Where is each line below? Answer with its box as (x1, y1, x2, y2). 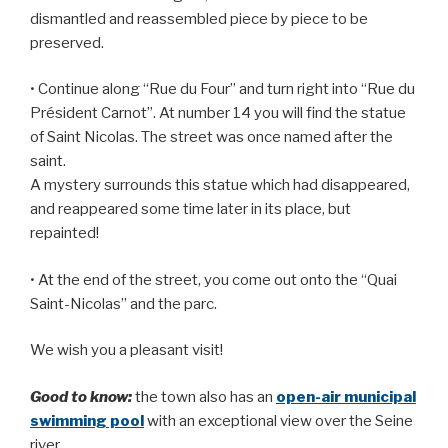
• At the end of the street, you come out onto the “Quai (30, 270, 397, 289)
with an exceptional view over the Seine (144, 411, 413, 430)
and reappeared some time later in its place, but (30, 200, 351, 219)
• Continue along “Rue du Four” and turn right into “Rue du (30, 80, 415, 99)
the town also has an (132, 387, 276, 406)
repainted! (30, 224, 99, 243)
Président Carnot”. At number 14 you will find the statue (30, 104, 406, 123)
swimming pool (30, 411, 144, 430)
